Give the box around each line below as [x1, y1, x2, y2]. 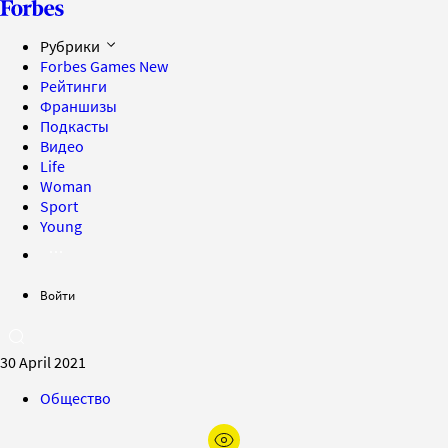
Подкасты [40, 116, 109, 136]
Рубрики [40, 36, 103, 56]
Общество [40, 388, 111, 408]
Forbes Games [40, 56, 139, 76]
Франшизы [40, 96, 117, 116]
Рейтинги [40, 76, 107, 96]
